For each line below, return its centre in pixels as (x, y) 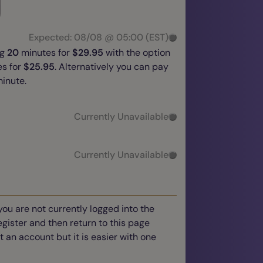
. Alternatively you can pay (112, 66)
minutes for (45, 52)
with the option (137, 52)
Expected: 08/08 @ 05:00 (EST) (99, 38)
